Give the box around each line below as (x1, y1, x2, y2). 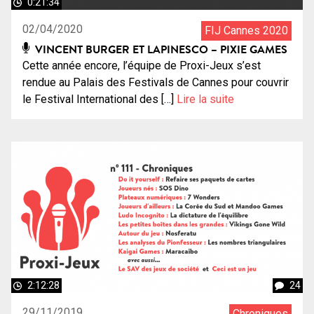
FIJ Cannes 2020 (205, 23, 288, 37)
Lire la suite (177, 92, 234, 106)
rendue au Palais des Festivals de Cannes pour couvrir (22, 75, 289, 89)
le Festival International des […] (22, 92, 177, 106)
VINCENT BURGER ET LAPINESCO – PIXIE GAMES (32, 41, 288, 57)
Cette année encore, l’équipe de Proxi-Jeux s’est (22, 58, 261, 72)
